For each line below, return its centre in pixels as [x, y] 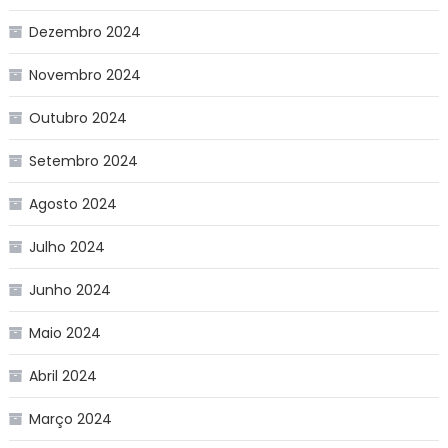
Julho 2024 [66, 247]
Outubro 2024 [77, 118]
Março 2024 [70, 419]
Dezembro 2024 [84, 32]
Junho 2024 [69, 290]
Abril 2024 [62, 376]
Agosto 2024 [72, 204]
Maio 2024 [64, 333]
